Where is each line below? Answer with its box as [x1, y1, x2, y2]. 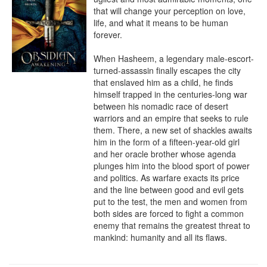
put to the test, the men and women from [94, 195, 247, 207]
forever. [94, 29, 122, 41]
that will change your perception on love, [94, 5, 246, 17]
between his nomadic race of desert [94, 100, 228, 112]
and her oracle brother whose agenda [94, 148, 236, 160]
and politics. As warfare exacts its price [94, 172, 240, 184]
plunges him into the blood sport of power [94, 160, 250, 172]
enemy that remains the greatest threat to [94, 219, 250, 231]
